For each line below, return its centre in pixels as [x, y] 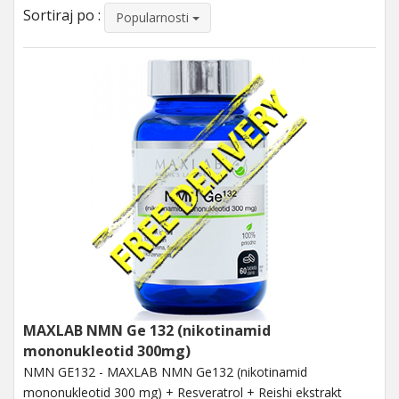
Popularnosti [154, 17]
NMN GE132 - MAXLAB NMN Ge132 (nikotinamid [165, 371]
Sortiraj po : [62, 16]
